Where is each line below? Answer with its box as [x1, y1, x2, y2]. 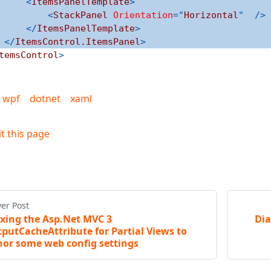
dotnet [30, 92, 60, 105]
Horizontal [184, 10, 238, 21]
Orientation [113, 10, 173, 21]
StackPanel [53, 10, 108, 21]
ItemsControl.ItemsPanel [15, 36, 140, 47]
